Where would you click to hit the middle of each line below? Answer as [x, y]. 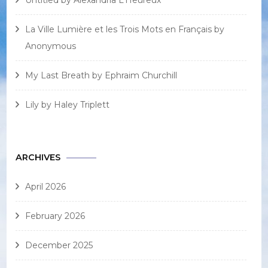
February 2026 [55, 216]
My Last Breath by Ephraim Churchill [101, 76]
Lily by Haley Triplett [68, 105]
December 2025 [59, 246]
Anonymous [51, 46]
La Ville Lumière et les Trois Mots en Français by [125, 30]
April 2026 [46, 187]
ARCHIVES [38, 158]
